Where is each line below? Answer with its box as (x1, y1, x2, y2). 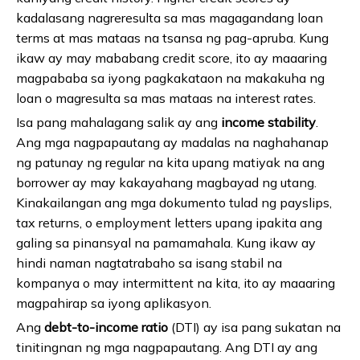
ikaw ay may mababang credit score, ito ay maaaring (16, 50, 327, 67)
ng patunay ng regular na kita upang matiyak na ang (16, 154, 325, 171)
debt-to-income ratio (44, 319, 168, 336)
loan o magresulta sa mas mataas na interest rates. (16, 90, 316, 107)
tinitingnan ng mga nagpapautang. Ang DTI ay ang (16, 339, 317, 356)
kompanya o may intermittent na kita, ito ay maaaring (16, 275, 335, 292)
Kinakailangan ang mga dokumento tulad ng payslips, (16, 194, 332, 211)
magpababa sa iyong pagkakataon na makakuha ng (16, 70, 325, 87)
